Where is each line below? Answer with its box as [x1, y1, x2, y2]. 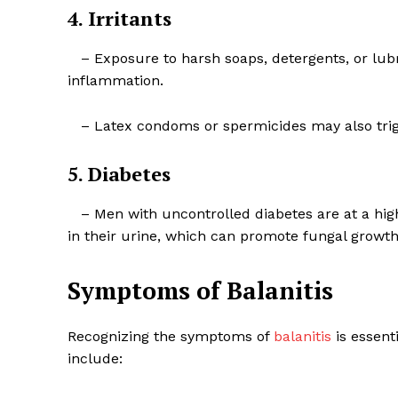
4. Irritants [68, 5, 171, 32]
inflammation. [68, 72, 163, 90]
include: [68, 350, 123, 368]
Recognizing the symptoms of [68, 328, 274, 346]
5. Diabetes [68, 161, 171, 187]
